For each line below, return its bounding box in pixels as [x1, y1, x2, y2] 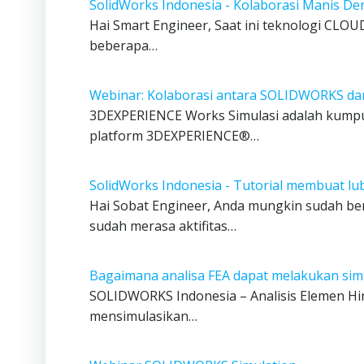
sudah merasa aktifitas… [89, 217, 236, 236]
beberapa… [89, 37, 158, 55]
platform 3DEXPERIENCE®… [89, 127, 259, 145]
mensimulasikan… [89, 307, 197, 326]
